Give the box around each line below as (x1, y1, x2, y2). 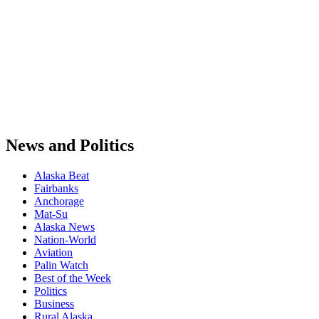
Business (34, 298, 74, 310)
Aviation (34, 246, 73, 259)
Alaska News (34, 221, 95, 234)
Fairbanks (34, 182, 78, 195)
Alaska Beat (34, 169, 89, 182)
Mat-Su (34, 208, 68, 221)
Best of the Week (34, 272, 111, 285)
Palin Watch (34, 259, 88, 272)
